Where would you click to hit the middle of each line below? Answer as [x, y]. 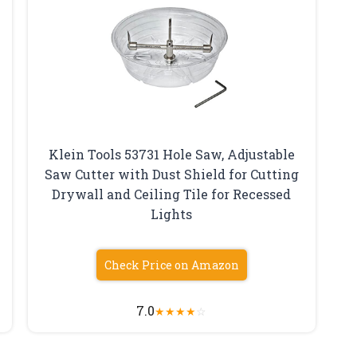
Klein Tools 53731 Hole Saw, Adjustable [171, 154]
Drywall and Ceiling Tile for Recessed [172, 194]
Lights [172, 214]
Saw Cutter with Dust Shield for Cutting [171, 174]
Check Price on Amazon [171, 265]
